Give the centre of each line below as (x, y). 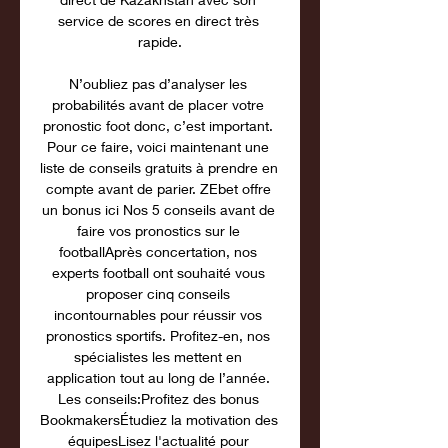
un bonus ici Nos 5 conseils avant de (158, 209)
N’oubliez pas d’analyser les (158, 83)
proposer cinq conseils (158, 293)
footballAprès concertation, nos (158, 251)
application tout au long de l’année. (158, 377)
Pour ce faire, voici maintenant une (158, 146)
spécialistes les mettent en (158, 356)
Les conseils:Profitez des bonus (158, 398)
